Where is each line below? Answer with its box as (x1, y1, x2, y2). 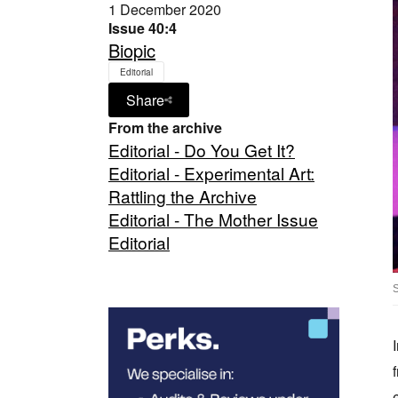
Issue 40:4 (108, 18, 177, 39)
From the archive (108, 117, 222, 139)
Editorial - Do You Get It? (108, 138, 295, 163)
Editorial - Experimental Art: (108, 161, 314, 186)
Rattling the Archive (108, 184, 257, 209)
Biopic (108, 37, 155, 64)
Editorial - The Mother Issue (108, 207, 318, 232)
